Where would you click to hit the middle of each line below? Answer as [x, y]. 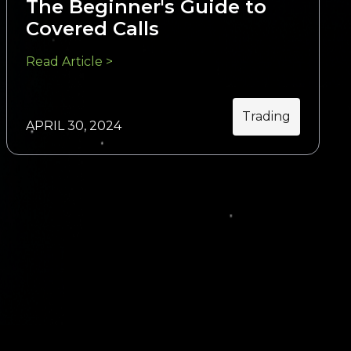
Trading [266, 116]
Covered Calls [92, 29]
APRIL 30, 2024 [74, 126]
